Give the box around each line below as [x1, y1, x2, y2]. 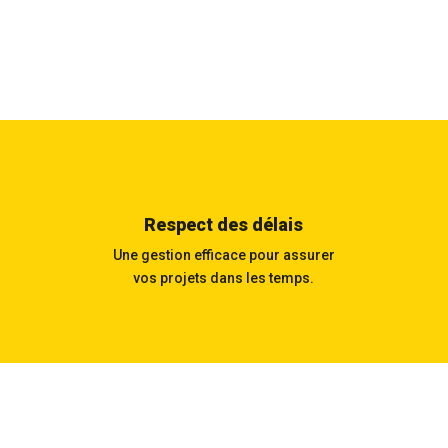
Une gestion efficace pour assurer [112, 247, 335, 264]
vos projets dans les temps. [133, 270, 315, 287]
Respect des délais [144, 214, 304, 236]
